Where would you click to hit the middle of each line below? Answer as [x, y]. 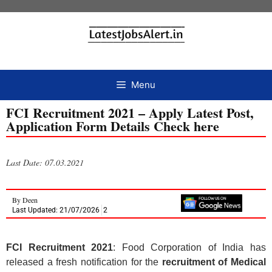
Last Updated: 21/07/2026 [56, 210]
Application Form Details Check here [113, 126]
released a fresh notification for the [84, 262]
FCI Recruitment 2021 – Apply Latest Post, [130, 112]
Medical [248, 262]
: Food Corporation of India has [190, 248]
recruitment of [196, 262]
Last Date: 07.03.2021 [45, 162]
